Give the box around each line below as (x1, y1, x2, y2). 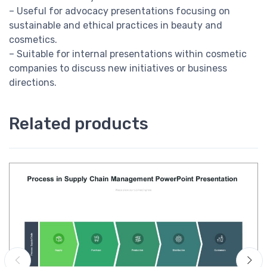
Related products (9, 114, 148, 134)
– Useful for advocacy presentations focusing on (9, 5, 230, 17)
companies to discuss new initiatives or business (9, 63, 227, 74)
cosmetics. (9, 34, 57, 46)
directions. (9, 77, 57, 89)
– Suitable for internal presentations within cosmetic (9, 48, 247, 60)
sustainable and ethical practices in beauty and (9, 20, 222, 32)
